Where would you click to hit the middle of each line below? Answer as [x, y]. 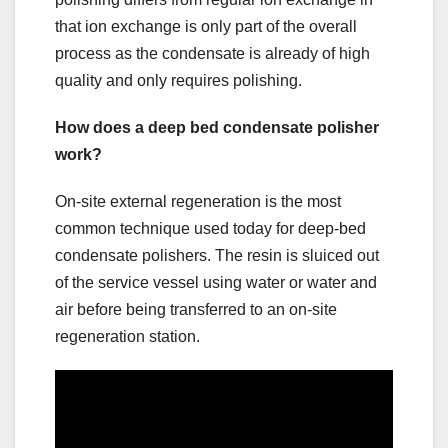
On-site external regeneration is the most [198, 201]
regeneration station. [127, 336]
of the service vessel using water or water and [216, 282]
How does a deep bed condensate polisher [217, 127]
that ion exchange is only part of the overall [206, 26]
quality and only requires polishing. [178, 80]
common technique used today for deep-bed [210, 228]
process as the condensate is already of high [212, 53]
